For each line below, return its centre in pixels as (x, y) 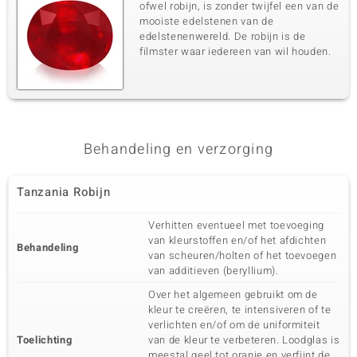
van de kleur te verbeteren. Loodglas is (244, 340)
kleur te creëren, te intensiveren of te (240, 310)
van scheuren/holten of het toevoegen (243, 255)
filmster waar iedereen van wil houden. (235, 51)
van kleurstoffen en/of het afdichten (237, 240)
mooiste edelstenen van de (207, 21)
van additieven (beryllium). (214, 271)
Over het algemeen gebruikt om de (233, 294)
